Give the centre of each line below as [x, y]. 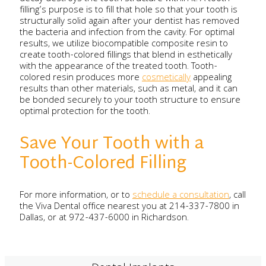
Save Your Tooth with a [111, 145]
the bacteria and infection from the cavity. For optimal [127, 34]
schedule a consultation [180, 196]
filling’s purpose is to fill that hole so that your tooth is [128, 11]
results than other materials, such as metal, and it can [128, 90]
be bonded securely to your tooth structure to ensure [130, 101]
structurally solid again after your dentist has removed [129, 22]
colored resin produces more [80, 79]
